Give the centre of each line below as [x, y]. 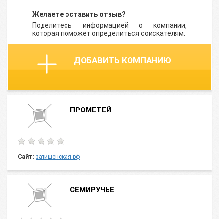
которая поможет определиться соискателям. [109, 33]
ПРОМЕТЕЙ [91, 110]
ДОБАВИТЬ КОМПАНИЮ [122, 60]
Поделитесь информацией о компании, [109, 25]
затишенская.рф [58, 157]
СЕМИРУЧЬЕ [92, 190]
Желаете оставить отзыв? [79, 14]
